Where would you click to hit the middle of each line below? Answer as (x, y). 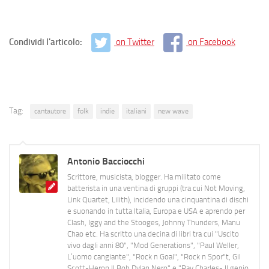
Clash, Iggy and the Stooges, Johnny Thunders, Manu (154, 222)
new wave (173, 111)
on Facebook (212, 42)
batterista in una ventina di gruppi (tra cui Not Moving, (156, 188)
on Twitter (135, 42)
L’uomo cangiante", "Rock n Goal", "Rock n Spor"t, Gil (154, 256)
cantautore (50, 111)
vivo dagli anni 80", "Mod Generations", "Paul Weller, (153, 245)
